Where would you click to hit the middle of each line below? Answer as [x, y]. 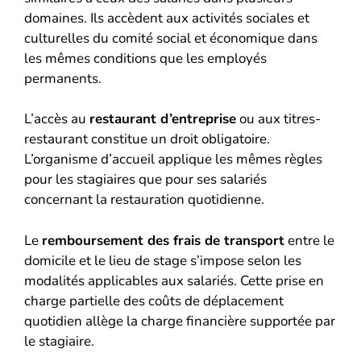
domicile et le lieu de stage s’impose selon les [163, 260]
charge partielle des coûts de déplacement [154, 301]
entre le [309, 240]
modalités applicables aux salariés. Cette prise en [174, 280]
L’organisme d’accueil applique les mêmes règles [173, 159]
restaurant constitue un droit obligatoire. [147, 139]
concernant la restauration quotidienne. [144, 199]
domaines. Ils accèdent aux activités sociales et [167, 18]
